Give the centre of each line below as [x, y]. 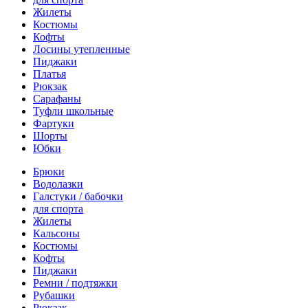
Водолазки [58, 184]
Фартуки [54, 123]
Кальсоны [56, 233]
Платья [49, 74]
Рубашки [54, 295]
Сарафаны [57, 99]
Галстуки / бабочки [78, 196]
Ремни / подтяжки [75, 283]
